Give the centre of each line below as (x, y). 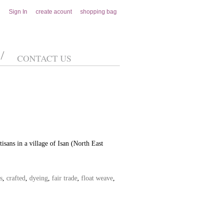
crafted (16, 178)
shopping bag (99, 12)
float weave (97, 178)
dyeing (39, 178)
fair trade (65, 178)
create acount (54, 12)
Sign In (18, 12)
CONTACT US (44, 58)
